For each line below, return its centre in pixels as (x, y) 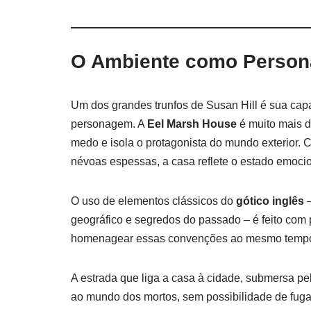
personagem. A (109, 124)
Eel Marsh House (192, 124)
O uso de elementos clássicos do (153, 201)
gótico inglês (270, 201)
